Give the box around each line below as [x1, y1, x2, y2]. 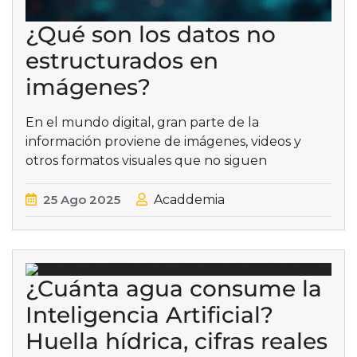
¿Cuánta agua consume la [25, 275, 322, 303]
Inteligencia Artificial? [25, 301, 273, 329]
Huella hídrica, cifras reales [25, 328, 328, 355]
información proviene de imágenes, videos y [25, 134, 301, 150]
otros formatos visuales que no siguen [25, 153, 267, 169]
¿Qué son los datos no [25, 21, 276, 49]
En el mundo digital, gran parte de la [25, 115, 259, 131]
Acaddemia [154, 192, 225, 208]
